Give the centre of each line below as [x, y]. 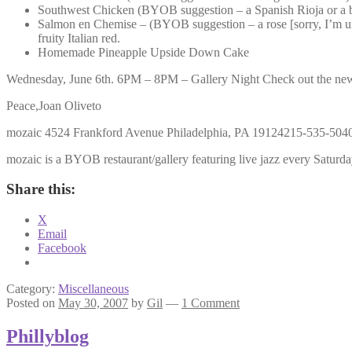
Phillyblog [48, 337]
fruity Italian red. [79, 38]
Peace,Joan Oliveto [54, 105]
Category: [32, 289]
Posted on [32, 303]
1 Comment [211, 303]
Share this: [41, 189]
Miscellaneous [93, 289]
